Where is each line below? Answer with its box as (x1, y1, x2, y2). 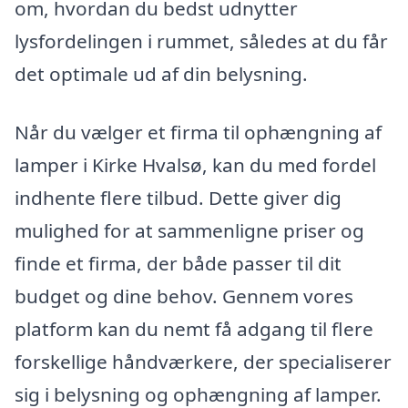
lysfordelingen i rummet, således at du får (15, 28, 388, 55)
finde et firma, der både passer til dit (15, 250, 342, 276)
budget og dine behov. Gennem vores (15, 282, 353, 309)
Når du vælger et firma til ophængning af (15, 118, 382, 145)
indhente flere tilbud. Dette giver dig (15, 184, 342, 210)
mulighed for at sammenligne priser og (15, 217, 364, 243)
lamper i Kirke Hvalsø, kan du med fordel (15, 151, 376, 178)
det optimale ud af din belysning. (15, 61, 308, 87)
